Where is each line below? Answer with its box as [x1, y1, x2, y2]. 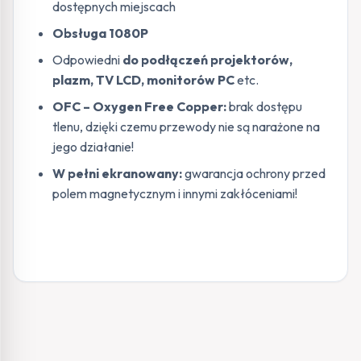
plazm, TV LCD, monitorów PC [52, 71, 237, 88]
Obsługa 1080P [52, 24, 148, 41]
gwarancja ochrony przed [185, 164, 326, 181]
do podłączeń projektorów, [122, 51, 293, 68]
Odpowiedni [52, 51, 122, 68]
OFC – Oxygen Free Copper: [52, 98, 226, 114]
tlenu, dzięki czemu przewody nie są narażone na [52, 118, 320, 135]
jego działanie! [52, 138, 134, 155]
